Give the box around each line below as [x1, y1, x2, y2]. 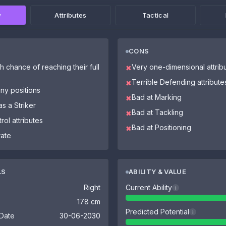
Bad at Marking [132, 93, 182, 101]
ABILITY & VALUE [129, 167, 186, 176]
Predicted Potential [126, 207, 189, 216]
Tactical [142, 11, 169, 19]
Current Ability [126, 183, 172, 192]
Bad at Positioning [132, 123, 191, 132]
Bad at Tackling [132, 108, 183, 117]
